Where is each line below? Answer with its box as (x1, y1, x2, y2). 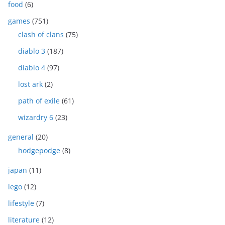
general (8, 132, 34, 142)
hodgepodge (18, 146, 60, 155)
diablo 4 (18, 63, 45, 72)
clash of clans (18, 30, 64, 39)
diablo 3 (18, 46, 45, 56)
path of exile (18, 96, 60, 105)
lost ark (18, 79, 43, 89)
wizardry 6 (18, 113, 53, 122)
